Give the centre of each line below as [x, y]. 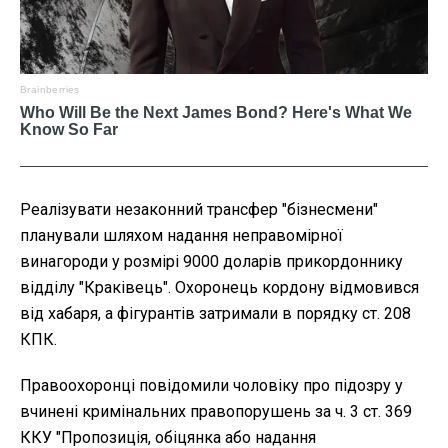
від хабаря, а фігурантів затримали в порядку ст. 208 [215, 314]
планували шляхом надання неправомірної [181, 236]
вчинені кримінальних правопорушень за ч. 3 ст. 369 [216, 412]
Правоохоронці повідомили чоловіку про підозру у [211, 386]
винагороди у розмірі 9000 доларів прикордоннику [211, 262]
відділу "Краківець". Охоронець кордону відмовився [219, 288]
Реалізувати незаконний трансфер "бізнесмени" [199, 210]
